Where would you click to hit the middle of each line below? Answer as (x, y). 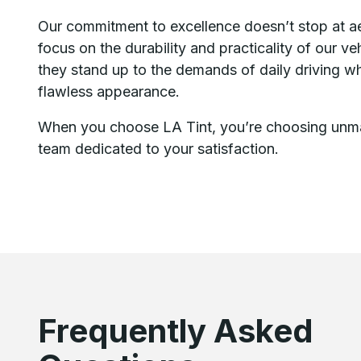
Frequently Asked (176, 330)
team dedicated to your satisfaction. (159, 149)
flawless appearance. (109, 92)
